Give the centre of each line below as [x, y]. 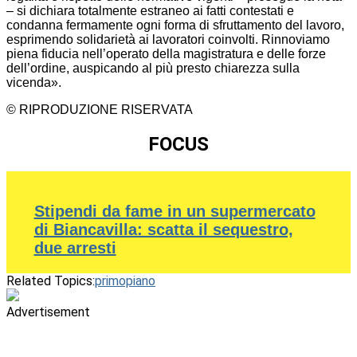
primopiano [125, 280]
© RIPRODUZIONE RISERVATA [100, 109]
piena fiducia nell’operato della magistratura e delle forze [166, 53]
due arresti [75, 247]
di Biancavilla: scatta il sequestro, [163, 229]
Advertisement [48, 312]
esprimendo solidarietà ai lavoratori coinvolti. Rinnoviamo [168, 39]
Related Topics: [51, 280]
